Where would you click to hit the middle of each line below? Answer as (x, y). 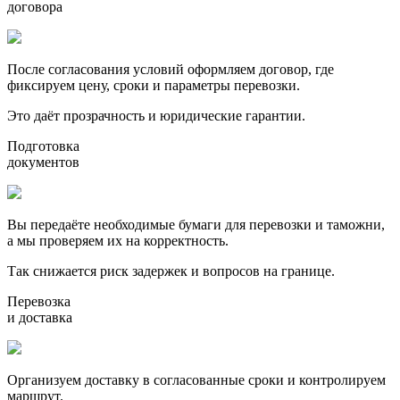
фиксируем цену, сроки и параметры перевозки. (154, 86)
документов (43, 162)
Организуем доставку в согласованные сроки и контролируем (196, 380)
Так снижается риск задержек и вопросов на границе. (171, 271)
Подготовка (43, 146)
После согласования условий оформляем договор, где (171, 70)
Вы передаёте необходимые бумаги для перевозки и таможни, (196, 225)
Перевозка (39, 302)
